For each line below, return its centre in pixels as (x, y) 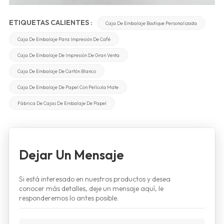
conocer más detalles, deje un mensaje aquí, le (91, 188)
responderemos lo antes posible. (68, 198)
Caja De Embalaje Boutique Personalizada (151, 23)
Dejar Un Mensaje (71, 154)
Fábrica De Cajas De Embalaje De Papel (62, 103)
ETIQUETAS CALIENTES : (51, 22)
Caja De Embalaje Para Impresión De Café (64, 39)
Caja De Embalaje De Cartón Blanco (56, 71)
